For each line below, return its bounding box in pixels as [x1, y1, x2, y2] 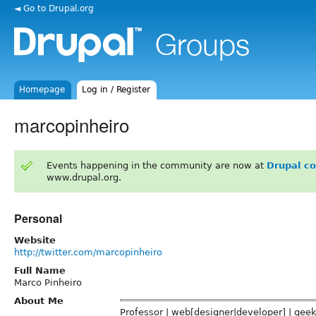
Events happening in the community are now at [46, 159, 267, 171]
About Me [14, 295, 63, 306]
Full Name [14, 265, 66, 276]
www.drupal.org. [46, 171, 121, 183]
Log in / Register [82, 85, 151, 95]
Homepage [19, 85, 66, 95]
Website [14, 234, 56, 245]
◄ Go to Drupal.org [14, 3, 94, 13]
